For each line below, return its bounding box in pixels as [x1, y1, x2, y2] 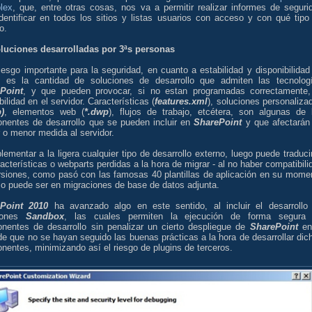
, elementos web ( [4, 106, 84, 117]
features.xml [155, 95, 208, 107]
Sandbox [25, 210, 64, 221]
